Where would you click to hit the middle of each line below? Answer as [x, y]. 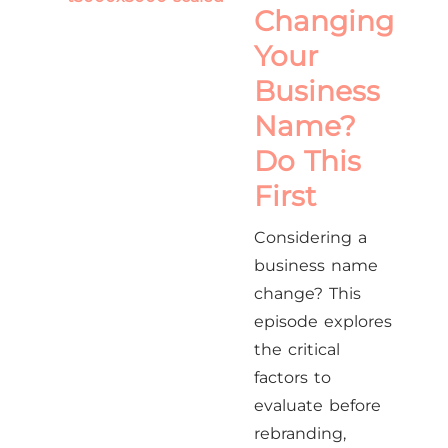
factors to [292, 377]
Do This [307, 161]
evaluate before [317, 405]
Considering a [310, 237]
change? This [307, 293]
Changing [324, 21]
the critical [297, 349]
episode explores [323, 321]
